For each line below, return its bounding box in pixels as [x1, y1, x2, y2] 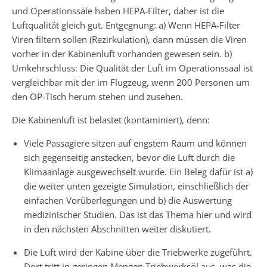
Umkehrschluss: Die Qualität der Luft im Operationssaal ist [12, 61, 253, 74]
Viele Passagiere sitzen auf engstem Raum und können [24, 136, 247, 149]
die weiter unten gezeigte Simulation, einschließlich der [24, 179, 249, 192]
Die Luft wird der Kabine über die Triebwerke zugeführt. [24, 246, 252, 258]
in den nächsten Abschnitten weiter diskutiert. [24, 222, 211, 235]
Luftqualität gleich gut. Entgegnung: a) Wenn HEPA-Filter [12, 18, 240, 31]
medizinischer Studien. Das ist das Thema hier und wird [24, 208, 252, 221]
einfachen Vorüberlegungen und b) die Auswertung [24, 194, 232, 206]
